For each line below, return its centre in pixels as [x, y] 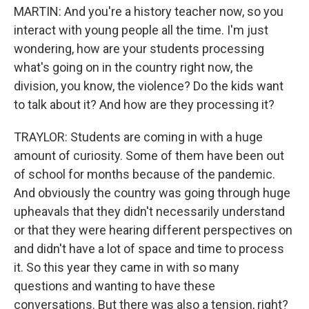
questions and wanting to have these [114, 286]
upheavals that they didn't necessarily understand [149, 211]
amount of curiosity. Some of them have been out [149, 156]
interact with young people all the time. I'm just [141, 30]
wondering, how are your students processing [139, 49]
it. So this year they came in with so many [127, 267]
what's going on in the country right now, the [133, 67]
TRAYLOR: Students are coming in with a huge [138, 137]
